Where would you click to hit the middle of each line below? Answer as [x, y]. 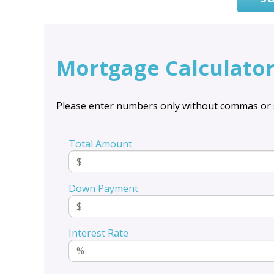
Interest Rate [98, 233]
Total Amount [100, 143]
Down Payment [103, 188]
